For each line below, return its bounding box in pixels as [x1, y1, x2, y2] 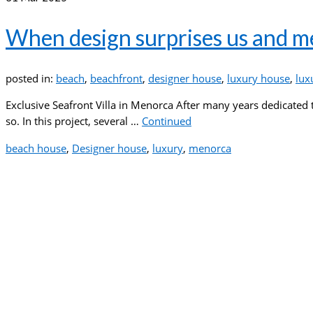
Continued [142, 114, 191, 128]
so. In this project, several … [6, 114, 142, 128]
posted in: [6, 71, 56, 85]
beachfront [90, 71, 143, 85]
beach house [6, 141, 66, 155]
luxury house [227, 71, 290, 85]
